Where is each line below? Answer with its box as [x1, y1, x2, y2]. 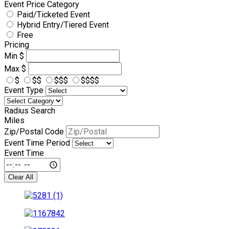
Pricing [4, 40, 29, 50]
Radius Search [4, 106, 55, 116]
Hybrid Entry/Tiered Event [17, 20, 109, 30]
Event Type [4, 85, 43, 96]
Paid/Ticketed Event [17, 10, 90, 20]
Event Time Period [4, 138, 72, 148]
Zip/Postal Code [4, 127, 64, 137]
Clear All [8, 173, 33, 181]
